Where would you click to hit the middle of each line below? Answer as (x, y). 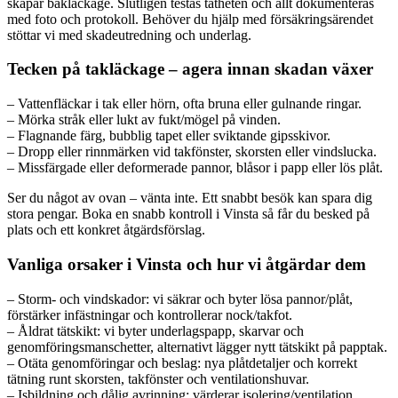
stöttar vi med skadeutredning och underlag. (129, 35)
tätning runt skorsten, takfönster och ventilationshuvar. (158, 378)
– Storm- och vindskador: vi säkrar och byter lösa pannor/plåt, (180, 298)
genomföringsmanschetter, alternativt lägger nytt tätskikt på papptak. (197, 346)
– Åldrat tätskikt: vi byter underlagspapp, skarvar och (155, 330)
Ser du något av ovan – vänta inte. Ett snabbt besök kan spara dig (190, 198)
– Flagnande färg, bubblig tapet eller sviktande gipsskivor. (169, 136)
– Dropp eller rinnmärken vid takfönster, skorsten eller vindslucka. (192, 152)
